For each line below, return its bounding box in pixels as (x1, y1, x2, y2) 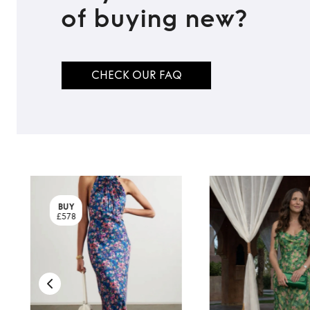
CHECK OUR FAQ (91, 69, 182, 82)
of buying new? (61, 4, 248, 34)
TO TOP (28, 48, 66, 61)
